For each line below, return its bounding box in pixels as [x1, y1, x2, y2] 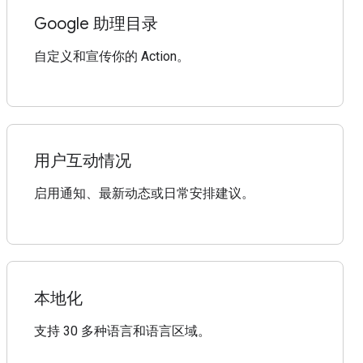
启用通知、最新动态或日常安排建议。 [34, 186, 255, 202]
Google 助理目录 [34, 14, 159, 35]
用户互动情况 [34, 151, 132, 172]
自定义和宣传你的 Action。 [34, 49, 190, 65]
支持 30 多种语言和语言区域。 [34, 322, 211, 339]
